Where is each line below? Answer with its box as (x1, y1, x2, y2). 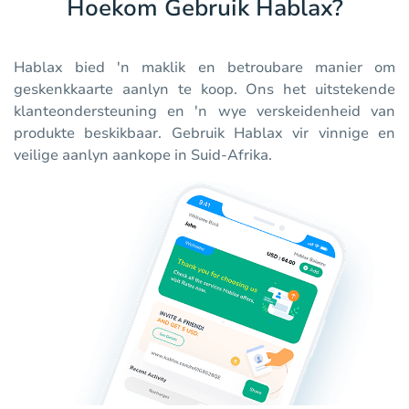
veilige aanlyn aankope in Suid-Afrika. (14, 145, 272, 166)
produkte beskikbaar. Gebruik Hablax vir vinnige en (14, 123, 395, 144)
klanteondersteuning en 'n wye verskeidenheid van (14, 101, 395, 122)
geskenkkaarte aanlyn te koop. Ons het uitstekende (14, 79, 395, 100)
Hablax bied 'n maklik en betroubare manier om (14, 58, 395, 79)
